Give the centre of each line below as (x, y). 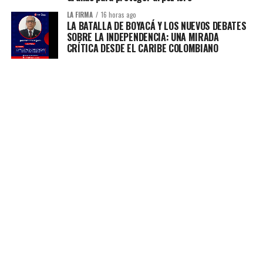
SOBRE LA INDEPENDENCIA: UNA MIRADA (143, 37)
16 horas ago (118, 15)
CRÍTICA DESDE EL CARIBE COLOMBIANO (142, 48)
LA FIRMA (80, 15)
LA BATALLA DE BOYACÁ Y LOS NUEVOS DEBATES (156, 26)
